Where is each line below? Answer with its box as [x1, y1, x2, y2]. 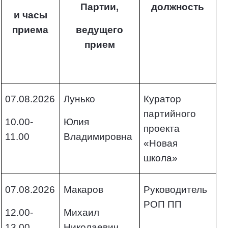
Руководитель [144, 184, 207, 195]
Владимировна [64, 131, 132, 142]
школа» [144, 152, 178, 163]
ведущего [76, 24, 124, 35]
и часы [13, 9, 47, 20]
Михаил [64, 207, 99, 218]
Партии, [80, 1, 119, 12]
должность [151, 1, 205, 12]
